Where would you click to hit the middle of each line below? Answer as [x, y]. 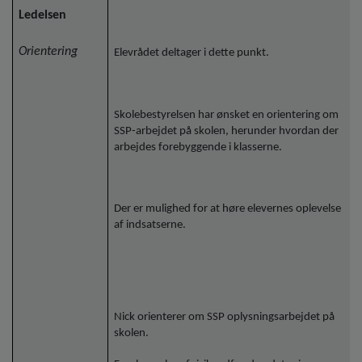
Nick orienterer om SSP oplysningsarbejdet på [225, 317]
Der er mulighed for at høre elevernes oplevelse [228, 209]
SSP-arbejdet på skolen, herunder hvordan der [227, 131]
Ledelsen [43, 16]
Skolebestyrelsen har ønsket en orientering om [227, 115]
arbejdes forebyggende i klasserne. [198, 147]
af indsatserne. [150, 225]
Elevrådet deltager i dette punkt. [192, 53]
